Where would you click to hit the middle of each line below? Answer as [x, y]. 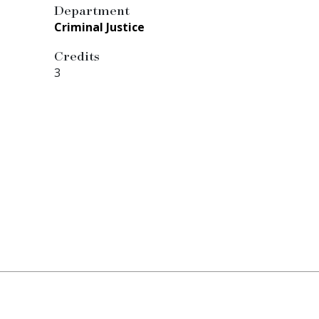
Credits [77, 56]
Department [92, 10]
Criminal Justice [99, 27]
